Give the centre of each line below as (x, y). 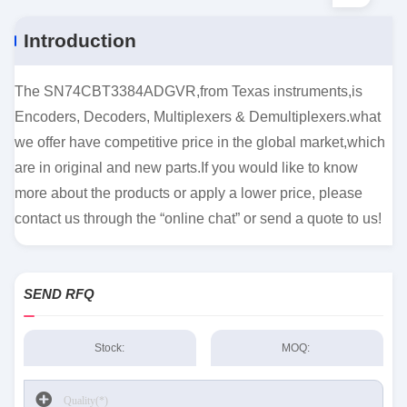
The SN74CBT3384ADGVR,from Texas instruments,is (189, 91)
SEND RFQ (59, 294)
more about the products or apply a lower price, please (189, 193)
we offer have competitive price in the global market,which (200, 142)
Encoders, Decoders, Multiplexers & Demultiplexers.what (198, 117)
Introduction (80, 40)
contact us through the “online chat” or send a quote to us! (198, 218)
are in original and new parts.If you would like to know (186, 168)
